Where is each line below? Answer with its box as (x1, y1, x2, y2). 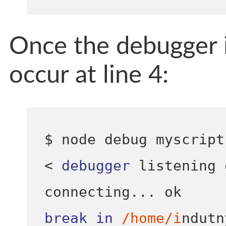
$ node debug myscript (44, 131, 224, 148)
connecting (44, 184, 130, 201)
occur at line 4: (9, 63, 168, 88)
